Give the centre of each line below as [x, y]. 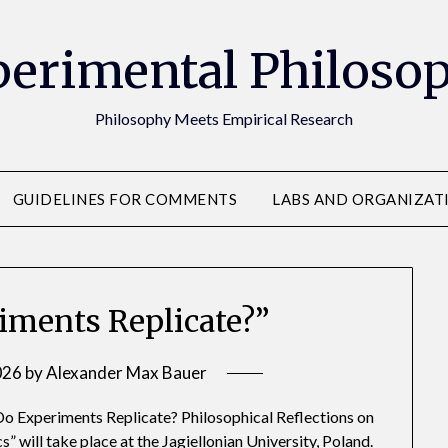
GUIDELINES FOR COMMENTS [125, 199]
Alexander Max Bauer [127, 373]
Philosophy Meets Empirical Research [224, 118]
